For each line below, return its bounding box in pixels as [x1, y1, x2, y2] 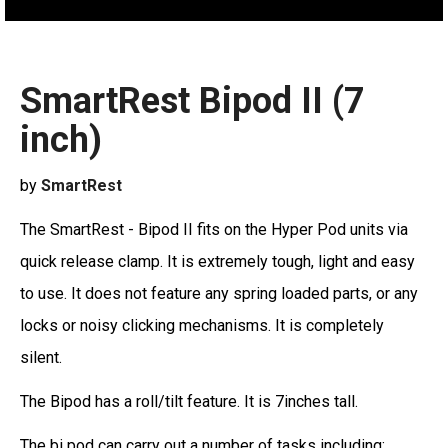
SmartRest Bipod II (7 [20, 80, 365, 123]
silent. [20, 348, 62, 368]
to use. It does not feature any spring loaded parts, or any [20, 284, 418, 304]
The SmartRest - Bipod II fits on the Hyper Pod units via [20, 220, 408, 240]
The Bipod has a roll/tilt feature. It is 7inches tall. [20, 392, 362, 412]
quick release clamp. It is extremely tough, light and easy [20, 252, 415, 272]
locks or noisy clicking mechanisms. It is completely [20, 316, 384, 336]
